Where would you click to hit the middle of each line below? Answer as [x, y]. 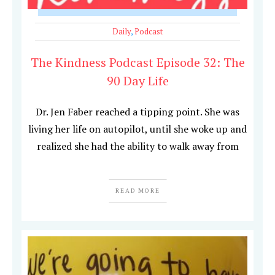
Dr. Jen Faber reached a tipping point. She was [137, 112]
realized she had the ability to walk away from [137, 146]
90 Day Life [137, 81]
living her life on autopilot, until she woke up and [137, 129]
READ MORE [137, 191]
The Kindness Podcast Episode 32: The [137, 63]
